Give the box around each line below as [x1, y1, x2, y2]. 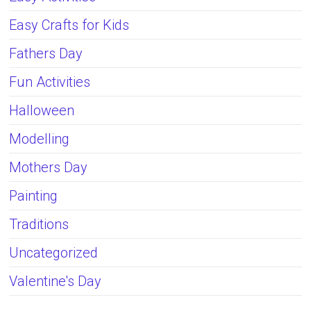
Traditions [9, 216, 69, 233]
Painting [9, 187, 58, 205]
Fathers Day [9, 45, 83, 62]
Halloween [9, 102, 75, 119]
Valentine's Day [9, 273, 102, 290]
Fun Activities [9, 74, 91, 91]
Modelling [9, 131, 70, 148]
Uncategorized [9, 244, 99, 262]
